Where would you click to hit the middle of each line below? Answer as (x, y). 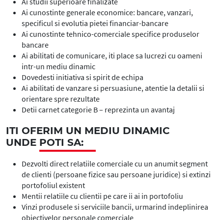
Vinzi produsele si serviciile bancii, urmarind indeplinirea (115, 207)
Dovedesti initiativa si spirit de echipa (82, 77)
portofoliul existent (53, 185)
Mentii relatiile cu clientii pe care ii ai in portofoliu (102, 196)
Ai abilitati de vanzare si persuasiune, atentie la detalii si (113, 88)
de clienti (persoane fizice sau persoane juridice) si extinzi (116, 174)
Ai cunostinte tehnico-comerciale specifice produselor (110, 34)
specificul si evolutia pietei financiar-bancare (95, 23)
